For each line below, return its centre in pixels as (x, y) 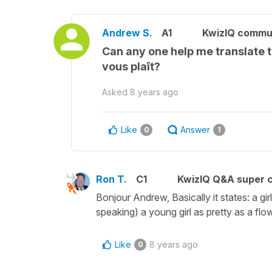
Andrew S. (127, 33)
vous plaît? (131, 66)
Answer (195, 130)
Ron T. (111, 179)
